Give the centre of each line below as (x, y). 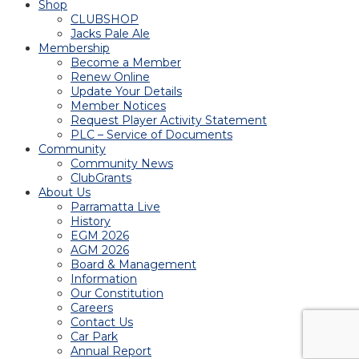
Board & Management (133, 265)
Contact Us (102, 323)
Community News (122, 164)
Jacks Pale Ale (110, 34)
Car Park (94, 337)
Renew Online (110, 77)
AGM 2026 (100, 250)
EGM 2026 (100, 236)
